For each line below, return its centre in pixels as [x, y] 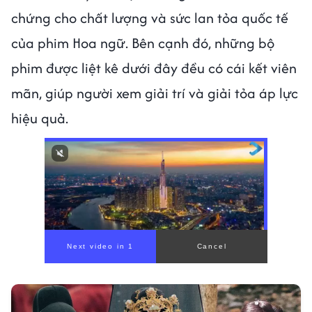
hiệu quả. [41, 118]
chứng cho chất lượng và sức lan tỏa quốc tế [150, 18]
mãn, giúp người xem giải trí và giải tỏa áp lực [155, 93]
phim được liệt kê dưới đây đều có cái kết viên [154, 68]
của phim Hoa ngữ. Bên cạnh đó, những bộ [143, 43]
